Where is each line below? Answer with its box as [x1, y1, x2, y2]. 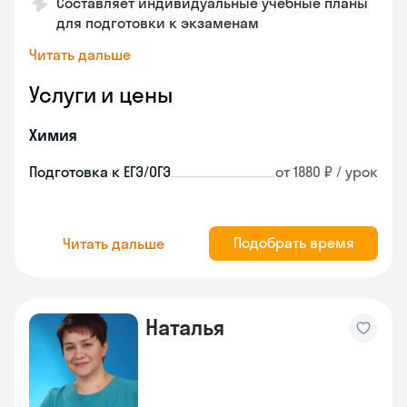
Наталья [145, 313, 224, 341]
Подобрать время [233, 233, 354, 252]
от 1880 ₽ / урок [275, 163, 378, 181]
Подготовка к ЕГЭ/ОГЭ [29, 163, 171, 181]
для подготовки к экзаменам [56, 14, 259, 32]
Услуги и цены [29, 81, 173, 108]
